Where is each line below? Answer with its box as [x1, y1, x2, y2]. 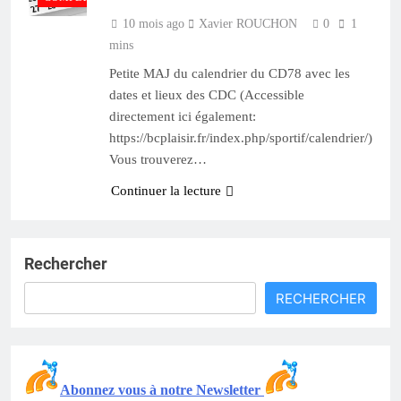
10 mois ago [123, 17, 184, 31]
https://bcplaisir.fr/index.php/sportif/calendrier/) [109, 131, 372, 146]
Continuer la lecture [111, 183, 221, 199]
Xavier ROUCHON [199, 17, 297, 31]
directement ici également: [109, 109, 256, 124]
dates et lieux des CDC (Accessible [109, 88, 304, 103]
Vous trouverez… [109, 152, 207, 167]
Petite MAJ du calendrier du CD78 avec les [109, 66, 350, 81]
